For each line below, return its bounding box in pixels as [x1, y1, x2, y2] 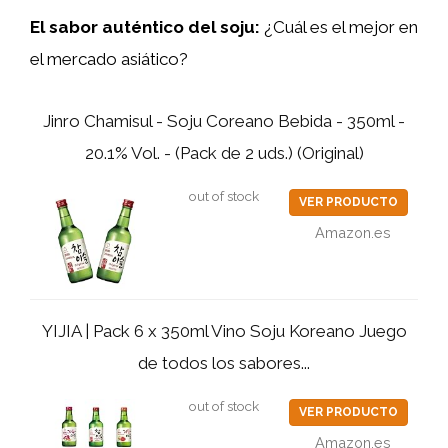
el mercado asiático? [30, 48, 188, 69]
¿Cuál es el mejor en [260, 16, 418, 37]
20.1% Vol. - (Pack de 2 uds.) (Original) [84, 143, 364, 163]
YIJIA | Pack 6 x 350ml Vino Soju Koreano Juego [41, 321, 407, 341]
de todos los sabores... [138, 353, 310, 373]
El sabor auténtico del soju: [30, 16, 260, 37]
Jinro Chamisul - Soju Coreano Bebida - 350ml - [43, 111, 405, 131]
